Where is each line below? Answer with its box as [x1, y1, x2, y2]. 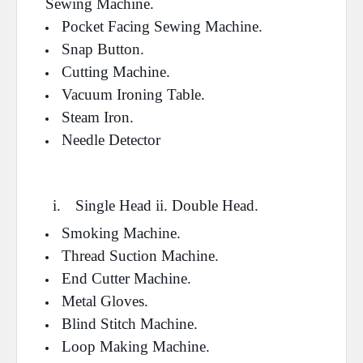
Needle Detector [62, 131, 160, 148]
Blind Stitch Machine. [62, 315, 198, 332]
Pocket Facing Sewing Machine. [62, 18, 263, 35]
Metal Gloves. [62, 293, 148, 310]
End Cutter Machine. [62, 270, 191, 287]
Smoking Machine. [62, 224, 181, 241]
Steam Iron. [62, 109, 134, 126]
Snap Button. [62, 41, 144, 58]
